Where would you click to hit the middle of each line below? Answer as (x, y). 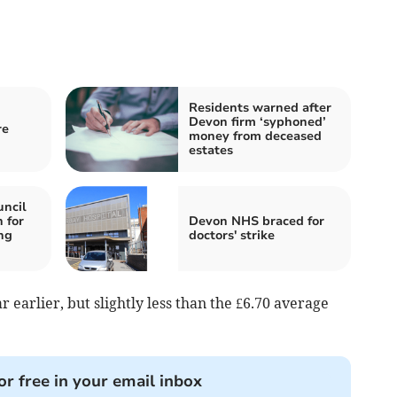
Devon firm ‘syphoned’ (257, 121)
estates (211, 150)
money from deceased (255, 136)
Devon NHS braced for (257, 221)
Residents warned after (260, 107)
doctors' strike (232, 235)
